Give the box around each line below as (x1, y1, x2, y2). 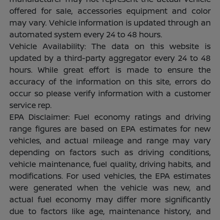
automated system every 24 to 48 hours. (9, 28, 163, 40)
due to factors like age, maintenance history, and (9, 205, 211, 217)
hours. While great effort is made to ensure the (9, 64, 211, 75)
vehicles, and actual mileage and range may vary (9, 135, 211, 146)
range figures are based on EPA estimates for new (9, 123, 211, 134)
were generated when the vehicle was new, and (9, 182, 211, 193)
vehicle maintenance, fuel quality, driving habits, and (9, 158, 211, 169)
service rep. (9, 99, 52, 110)
